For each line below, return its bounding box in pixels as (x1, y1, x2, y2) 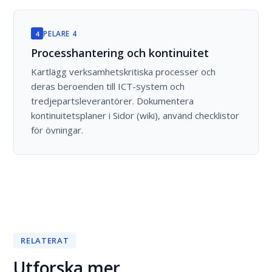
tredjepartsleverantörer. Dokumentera (31, 95, 194, 107)
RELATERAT (21, 235, 69, 246)
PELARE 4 (43, 28, 77, 39)
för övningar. (31, 124, 84, 136)
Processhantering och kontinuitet (31, 46, 209, 60)
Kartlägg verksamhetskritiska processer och (31, 66, 216, 78)
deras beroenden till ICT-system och (31, 80, 185, 92)
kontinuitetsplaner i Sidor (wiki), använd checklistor (31, 109, 240, 121)
